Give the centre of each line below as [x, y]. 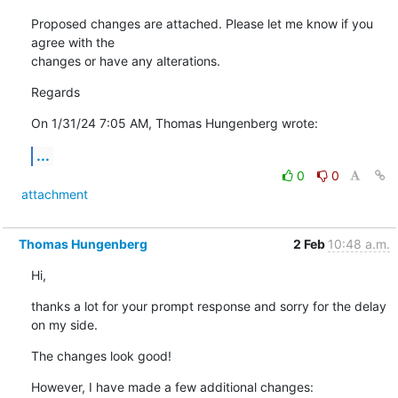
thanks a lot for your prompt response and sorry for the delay [208, 306]
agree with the [74, 42]
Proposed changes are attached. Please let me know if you [202, 23]
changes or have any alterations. [125, 60]
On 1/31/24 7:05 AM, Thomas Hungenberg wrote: [174, 123]
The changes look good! [101, 355]
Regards [55, 92]
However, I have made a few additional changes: [172, 386]
